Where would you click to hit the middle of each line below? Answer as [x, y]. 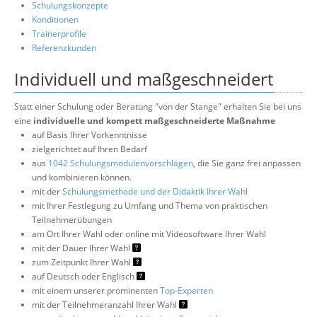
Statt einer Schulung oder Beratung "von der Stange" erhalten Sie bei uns [158, 106]
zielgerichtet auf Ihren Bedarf [90, 149]
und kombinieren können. [82, 177]
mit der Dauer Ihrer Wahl [82, 248]
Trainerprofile [59, 33]
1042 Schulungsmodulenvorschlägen [121, 163]
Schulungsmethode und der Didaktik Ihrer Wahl [155, 191]
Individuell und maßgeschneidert [144, 79]
